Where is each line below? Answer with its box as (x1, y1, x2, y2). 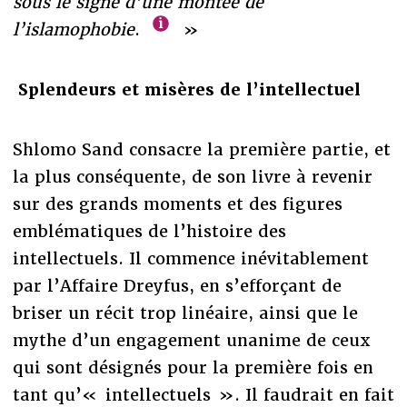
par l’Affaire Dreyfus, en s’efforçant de (12, 274, 342, 296)
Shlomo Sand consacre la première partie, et (12, 138, 391, 160)
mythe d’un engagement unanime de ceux (12, 329, 371, 351)
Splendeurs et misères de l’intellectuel (17, 78, 361, 100)
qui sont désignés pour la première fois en (12, 356, 373, 378)
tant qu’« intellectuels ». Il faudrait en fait (12, 383, 394, 405)
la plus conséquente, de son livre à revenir (12, 165, 372, 187)
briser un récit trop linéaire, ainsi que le (12, 302, 358, 323)
